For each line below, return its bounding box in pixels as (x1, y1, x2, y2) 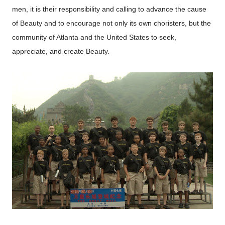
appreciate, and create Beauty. (12, 47, 109, 56)
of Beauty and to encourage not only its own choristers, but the (12, 19, 211, 28)
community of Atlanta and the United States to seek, (12, 33, 176, 42)
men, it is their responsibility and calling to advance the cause (12, 5, 206, 14)
